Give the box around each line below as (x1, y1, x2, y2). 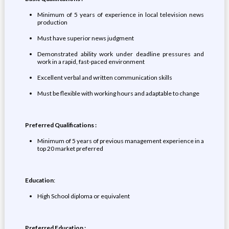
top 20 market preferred (37, 145, 103, 152)
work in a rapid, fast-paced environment (37, 58, 145, 65)
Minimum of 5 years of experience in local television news (37, 11, 204, 18)
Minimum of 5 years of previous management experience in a (37, 137, 204, 145)
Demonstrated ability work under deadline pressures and (37, 50, 204, 58)
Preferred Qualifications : (25, 121, 97, 129)
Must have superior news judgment (37, 34, 134, 42)
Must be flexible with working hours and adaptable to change (37, 89, 199, 97)
